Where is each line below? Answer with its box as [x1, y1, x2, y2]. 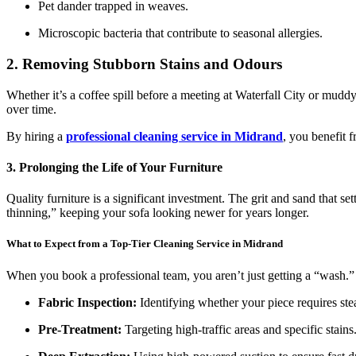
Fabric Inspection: [38, 295, 137, 309]
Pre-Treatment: [38, 322, 122, 336]
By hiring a [6, 129, 66, 143]
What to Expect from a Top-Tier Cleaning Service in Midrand [6, 238, 283, 250]
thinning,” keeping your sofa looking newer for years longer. [6, 206, 309, 220]
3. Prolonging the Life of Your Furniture [6, 161, 222, 175]
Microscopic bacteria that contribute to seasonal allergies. [38, 26, 323, 41]
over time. [6, 102, 56, 116]
